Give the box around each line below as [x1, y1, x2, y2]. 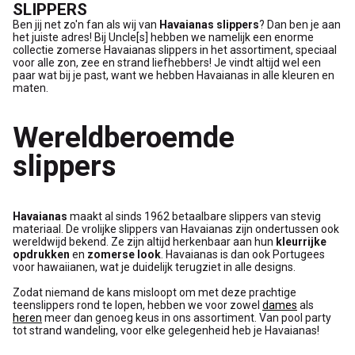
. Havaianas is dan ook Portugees [161, 247, 325, 261]
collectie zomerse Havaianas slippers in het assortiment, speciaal [13, 44, 337, 57]
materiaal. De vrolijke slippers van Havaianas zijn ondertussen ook [13, 222, 339, 235]
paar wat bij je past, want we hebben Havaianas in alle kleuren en [13, 69, 334, 82]
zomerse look [87, 247, 161, 261]
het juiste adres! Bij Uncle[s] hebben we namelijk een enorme [13, 31, 314, 44]
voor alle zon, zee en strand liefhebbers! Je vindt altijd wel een [13, 56, 321, 70]
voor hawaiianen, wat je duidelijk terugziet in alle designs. [13, 260, 296, 273]
